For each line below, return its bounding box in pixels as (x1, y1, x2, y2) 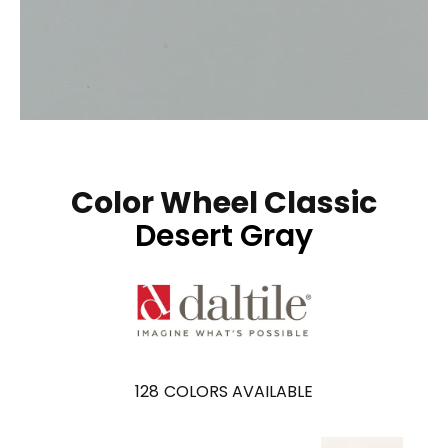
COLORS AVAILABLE (164, 379, 313, 403)
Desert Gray (135, 214, 313, 257)
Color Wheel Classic (71, 181, 377, 224)
